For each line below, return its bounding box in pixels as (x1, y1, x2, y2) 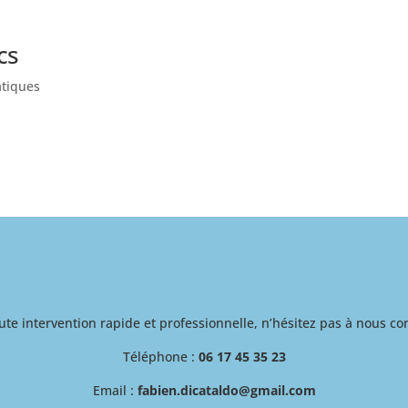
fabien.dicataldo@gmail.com (137, 381, 316, 399)
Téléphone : (122, 347, 199, 365)
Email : (92, 381, 134, 399)
